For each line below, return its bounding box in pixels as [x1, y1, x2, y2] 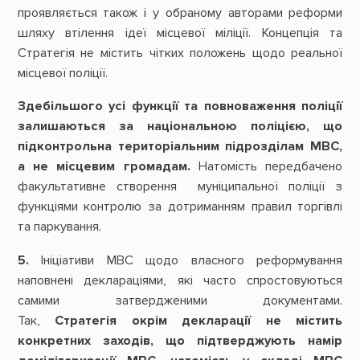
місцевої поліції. [17, 65, 108, 82]
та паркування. [17, 219, 101, 235]
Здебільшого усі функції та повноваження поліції [17, 98, 343, 115]
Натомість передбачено [190, 158, 343, 175]
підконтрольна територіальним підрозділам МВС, [17, 138, 343, 155]
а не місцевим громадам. [17, 158, 190, 175]
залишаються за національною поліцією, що [17, 118, 343, 135]
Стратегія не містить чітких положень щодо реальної [17, 45, 343, 62]
